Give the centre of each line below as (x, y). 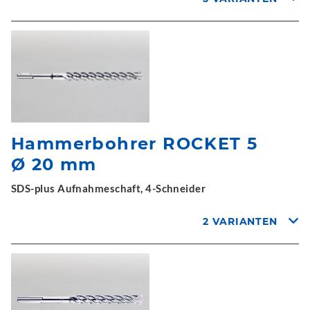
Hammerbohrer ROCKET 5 (135, 144)
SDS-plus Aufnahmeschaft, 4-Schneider (109, 188)
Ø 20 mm (54, 164)
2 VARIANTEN (240, 221)
